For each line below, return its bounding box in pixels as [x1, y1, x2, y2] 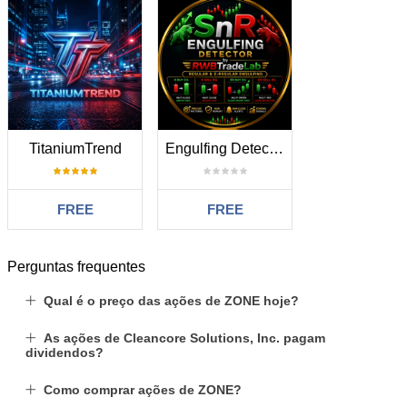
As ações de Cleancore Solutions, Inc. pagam [44, 331, 325, 345]
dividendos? [25, 345, 104, 360]
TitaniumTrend [28, 141, 122, 156]
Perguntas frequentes [7, 259, 145, 274]
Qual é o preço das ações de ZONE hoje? [44, 293, 299, 308]
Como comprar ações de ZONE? [44, 382, 242, 397]
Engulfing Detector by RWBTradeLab [269, 141, 283, 156]
